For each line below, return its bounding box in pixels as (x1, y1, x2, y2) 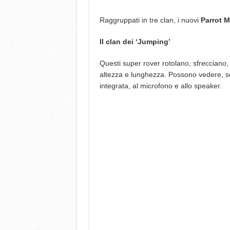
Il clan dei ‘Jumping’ (99, 37, 170, 46)
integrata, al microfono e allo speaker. (99, 82, 222, 90)
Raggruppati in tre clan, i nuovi (99, 16, 201, 24)
